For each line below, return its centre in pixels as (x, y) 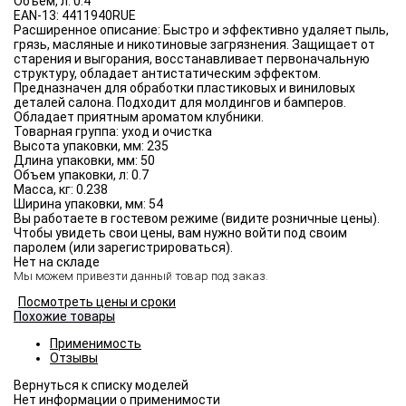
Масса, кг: (45, 190)
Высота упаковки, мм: (80, 146)
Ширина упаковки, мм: (81, 204)
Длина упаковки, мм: (77, 161)
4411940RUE (99, 16)
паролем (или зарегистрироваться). (123, 248)
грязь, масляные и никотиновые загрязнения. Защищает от (194, 45)
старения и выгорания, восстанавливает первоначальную (192, 59)
